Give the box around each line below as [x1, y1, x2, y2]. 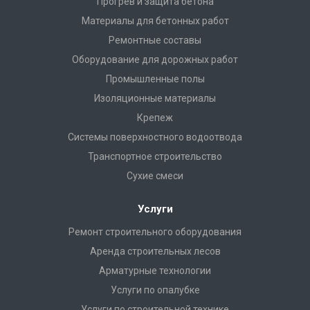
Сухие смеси [127, 170, 183, 181]
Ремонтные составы [109, 35, 201, 46]
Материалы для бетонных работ [81, 15, 229, 26]
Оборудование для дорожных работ [72, 54, 238, 65]
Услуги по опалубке [110, 284, 200, 295]
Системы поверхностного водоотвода [68, 131, 242, 143]
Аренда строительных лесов [89, 246, 221, 257]
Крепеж [137, 112, 173, 123]
